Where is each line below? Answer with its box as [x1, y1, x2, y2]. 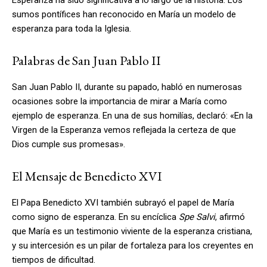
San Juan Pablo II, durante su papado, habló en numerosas [12, 81, 242, 92]
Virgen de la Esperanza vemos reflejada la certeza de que [12, 124, 236, 135]
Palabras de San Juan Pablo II [12, 51, 161, 69]
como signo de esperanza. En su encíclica [12, 211, 179, 222]
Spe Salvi [179, 211, 215, 222]
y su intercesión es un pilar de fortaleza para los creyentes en [12, 240, 253, 251]
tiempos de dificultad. [12, 254, 95, 265]
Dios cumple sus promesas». [12, 138, 125, 150]
